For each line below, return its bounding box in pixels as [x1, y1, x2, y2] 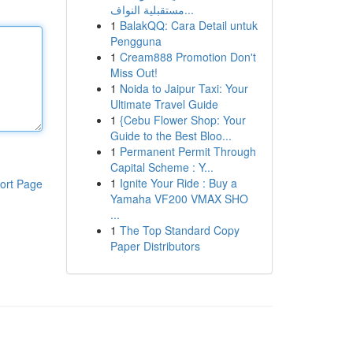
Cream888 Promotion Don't [119, 49, 256, 65]
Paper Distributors [110, 238, 200, 254]
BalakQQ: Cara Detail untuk [119, 17, 258, 33]
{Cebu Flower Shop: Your [119, 112, 246, 128]
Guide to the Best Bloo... [110, 128, 232, 143]
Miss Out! [110, 65, 158, 80]
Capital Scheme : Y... [110, 159, 214, 175]
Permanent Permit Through [119, 143, 256, 159]
